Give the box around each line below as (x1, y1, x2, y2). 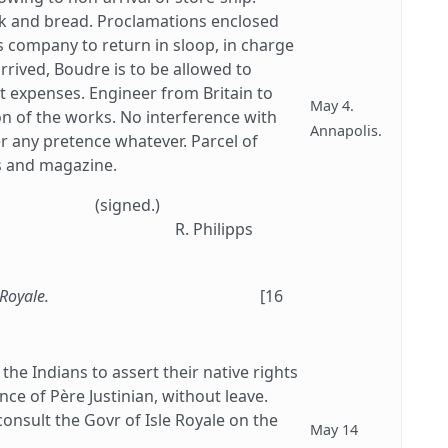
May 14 (310, 419, 358, 439)
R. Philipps (175, 217, 253, 240)
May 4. (310, 95, 354, 115)
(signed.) (95, 193, 160, 216)
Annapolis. (310, 120, 382, 140)
